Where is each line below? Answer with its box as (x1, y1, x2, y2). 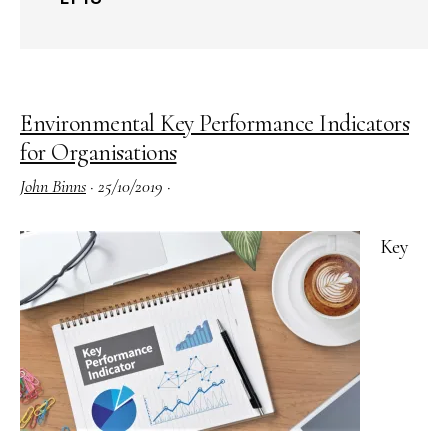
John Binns (20, 175, 86, 197)
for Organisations (20, 138, 177, 167)
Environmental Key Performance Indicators (20, 109, 409, 138)
